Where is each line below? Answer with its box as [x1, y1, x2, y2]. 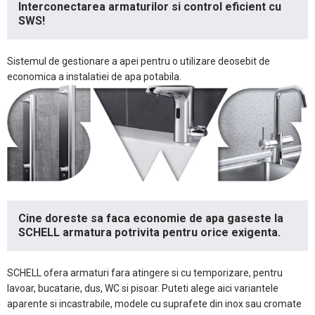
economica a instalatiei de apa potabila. [7, 71, 181, 83]
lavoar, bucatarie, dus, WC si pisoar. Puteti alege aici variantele [7, 283, 278, 295]
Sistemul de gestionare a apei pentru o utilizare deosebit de [7, 56, 270, 67]
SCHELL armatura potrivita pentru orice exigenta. [18, 226, 281, 240]
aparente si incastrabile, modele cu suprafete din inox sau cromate [7, 298, 302, 310]
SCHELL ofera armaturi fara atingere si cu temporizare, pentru [7, 267, 283, 279]
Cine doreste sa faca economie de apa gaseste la [18, 212, 283, 226]
